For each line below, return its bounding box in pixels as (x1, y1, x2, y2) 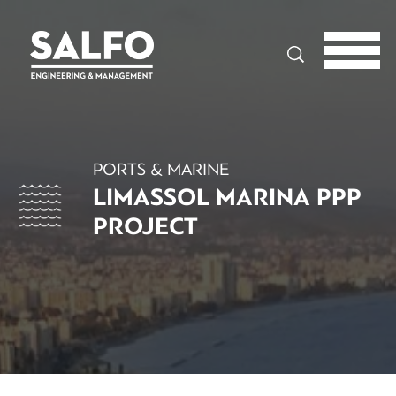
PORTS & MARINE (93, 159, 229, 180)
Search (266, 33, 305, 49)
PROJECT (93, 212, 198, 241)
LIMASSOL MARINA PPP (93, 183, 362, 212)
